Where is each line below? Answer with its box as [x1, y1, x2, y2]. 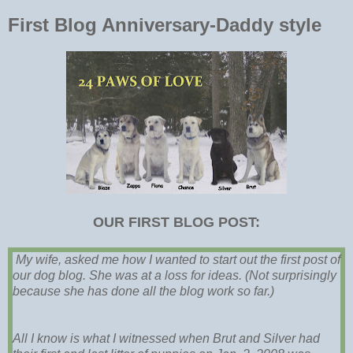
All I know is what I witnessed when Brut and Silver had [13, 332, 320, 346]
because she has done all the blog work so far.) [13, 284, 274, 299]
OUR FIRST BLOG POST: [93, 214, 260, 231]
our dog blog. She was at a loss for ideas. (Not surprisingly [13, 269, 336, 283]
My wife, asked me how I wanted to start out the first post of [16, 253, 340, 267]
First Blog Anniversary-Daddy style [8, 14, 321, 36]
